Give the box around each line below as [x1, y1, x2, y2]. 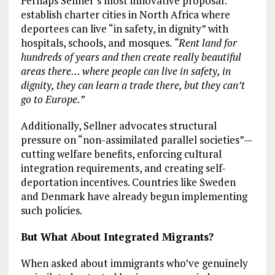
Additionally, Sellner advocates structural [20, 118, 217, 133]
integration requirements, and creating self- [20, 161, 226, 176]
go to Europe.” [20, 92, 85, 107]
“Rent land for [173, 36, 237, 50]
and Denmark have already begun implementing [20, 189, 247, 204]
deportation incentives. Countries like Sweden [20, 175, 236, 190]
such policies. [20, 203, 82, 218]
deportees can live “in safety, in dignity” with [20, 21, 228, 36]
